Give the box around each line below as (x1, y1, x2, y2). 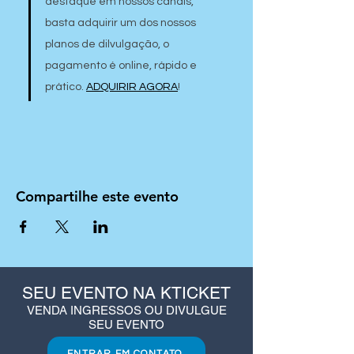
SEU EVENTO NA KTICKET (22, 283, 231, 303)
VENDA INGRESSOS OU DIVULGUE (26, 303, 227, 317)
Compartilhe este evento (16, 187, 179, 205)
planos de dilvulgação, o (45, 39, 171, 50)
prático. (45, 81, 86, 92)
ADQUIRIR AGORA (86, 81, 178, 92)
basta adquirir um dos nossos (45, 17, 198, 28)
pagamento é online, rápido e (45, 60, 199, 71)
